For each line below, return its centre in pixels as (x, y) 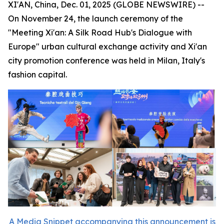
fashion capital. (37, 74)
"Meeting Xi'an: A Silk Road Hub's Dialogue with (100, 32)
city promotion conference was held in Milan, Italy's (106, 60)
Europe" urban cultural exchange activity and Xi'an (107, 46)
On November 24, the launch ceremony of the (95, 18)
